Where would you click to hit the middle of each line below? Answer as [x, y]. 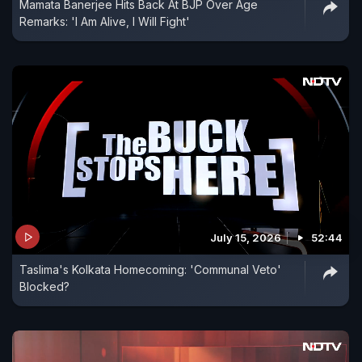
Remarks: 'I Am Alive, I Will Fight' [105, 21]
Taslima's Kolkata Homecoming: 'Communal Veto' [150, 270]
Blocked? [44, 287]
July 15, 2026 [246, 238]
